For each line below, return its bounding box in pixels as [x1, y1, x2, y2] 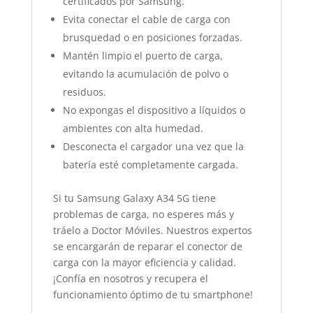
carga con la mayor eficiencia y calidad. [52, 256, 236, 269]
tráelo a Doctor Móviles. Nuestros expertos [52, 224, 252, 237]
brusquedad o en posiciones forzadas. [62, 31, 242, 44]
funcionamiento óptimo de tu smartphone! [52, 288, 253, 301]
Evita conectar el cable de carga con [62, 13, 231, 26]
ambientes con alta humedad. [62, 122, 203, 135]
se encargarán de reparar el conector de [52, 240, 242, 253]
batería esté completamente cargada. [62, 158, 238, 171]
